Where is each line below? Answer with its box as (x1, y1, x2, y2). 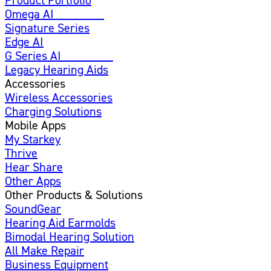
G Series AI (5, 48, 61, 63)
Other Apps (5, 173, 61, 188)
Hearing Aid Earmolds (5, 215, 116, 230)
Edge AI (5, 34, 44, 49)
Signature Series (5, 20, 90, 35)
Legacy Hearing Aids (5, 62, 108, 77)
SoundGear (5, 201, 61, 216)
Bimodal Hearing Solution (5, 229, 134, 244)
